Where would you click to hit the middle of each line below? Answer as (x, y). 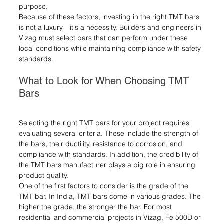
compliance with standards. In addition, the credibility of (110, 154)
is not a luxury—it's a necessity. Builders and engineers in (111, 27)
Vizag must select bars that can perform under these (104, 38)
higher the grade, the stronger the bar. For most (96, 207)
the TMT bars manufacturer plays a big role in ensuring (108, 165)
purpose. (33, 6)
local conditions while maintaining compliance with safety (111, 48)
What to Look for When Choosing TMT (105, 81)
